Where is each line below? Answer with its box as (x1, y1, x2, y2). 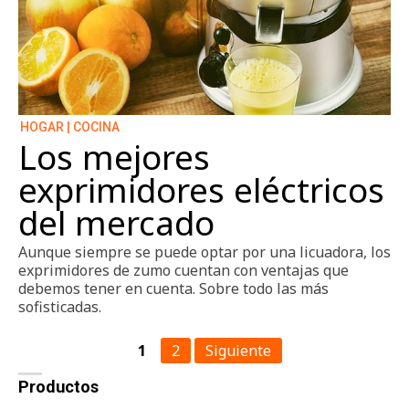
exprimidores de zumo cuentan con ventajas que (18, 259, 349, 280)
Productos (18, 376, 99, 396)
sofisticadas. (18, 296, 101, 317)
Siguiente (205, 340, 271, 361)
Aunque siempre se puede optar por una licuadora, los (18, 241, 391, 262)
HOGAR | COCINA (20, 119, 120, 134)
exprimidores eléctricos (18, 166, 384, 213)
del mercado (18, 199, 215, 246)
